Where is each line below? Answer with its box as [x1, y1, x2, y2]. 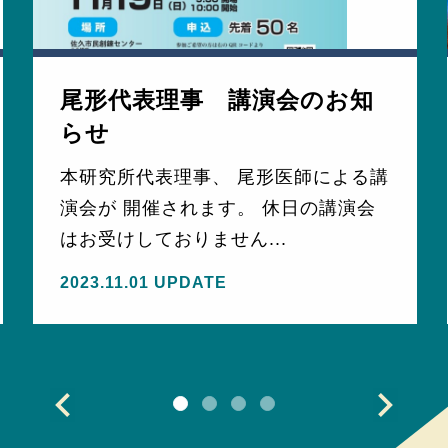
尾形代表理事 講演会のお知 [60, 88, 375, 114]
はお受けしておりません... [60, 228, 288, 249]
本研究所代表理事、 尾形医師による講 [60, 166, 390, 187]
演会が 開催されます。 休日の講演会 [60, 197, 377, 218]
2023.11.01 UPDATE [60, 274, 228, 292]
